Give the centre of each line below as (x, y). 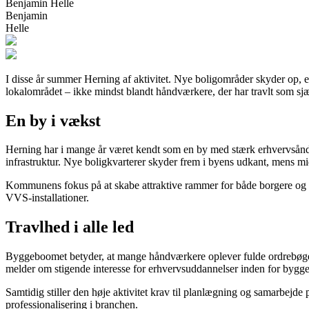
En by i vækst (53, 120)
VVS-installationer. (47, 198)
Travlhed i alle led (70, 227)
